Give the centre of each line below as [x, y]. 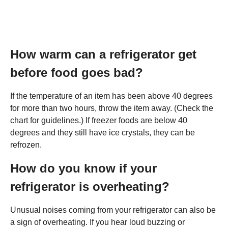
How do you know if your [83, 168]
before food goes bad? [77, 72]
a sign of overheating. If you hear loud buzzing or [97, 222]
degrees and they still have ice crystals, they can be [103, 132]
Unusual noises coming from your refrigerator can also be [113, 210]
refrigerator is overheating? [90, 186]
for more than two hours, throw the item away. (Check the [112, 108]
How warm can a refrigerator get [103, 54]
